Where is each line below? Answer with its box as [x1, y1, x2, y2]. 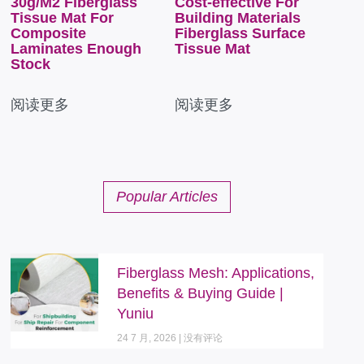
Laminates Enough [11, 40, 141, 57]
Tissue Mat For [11, 9, 114, 26]
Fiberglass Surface [175, 24, 306, 41]
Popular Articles [115, 188, 218, 205]
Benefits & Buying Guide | [116, 284, 284, 301]
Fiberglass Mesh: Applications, [116, 264, 314, 281]
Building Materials [175, 9, 301, 26]
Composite [11, 24, 86, 41]
